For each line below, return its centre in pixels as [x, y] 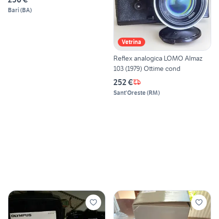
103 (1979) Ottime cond [147, 68]
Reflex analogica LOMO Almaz [158, 58]
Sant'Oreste [130, 92]
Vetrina [131, 42]
